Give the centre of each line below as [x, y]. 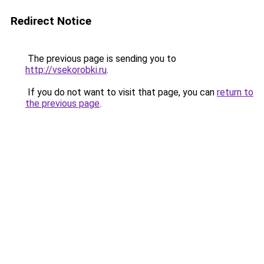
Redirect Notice [51, 21]
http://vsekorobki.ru [66, 70]
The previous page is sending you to [101, 59]
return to [235, 92]
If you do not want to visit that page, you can [121, 92]
